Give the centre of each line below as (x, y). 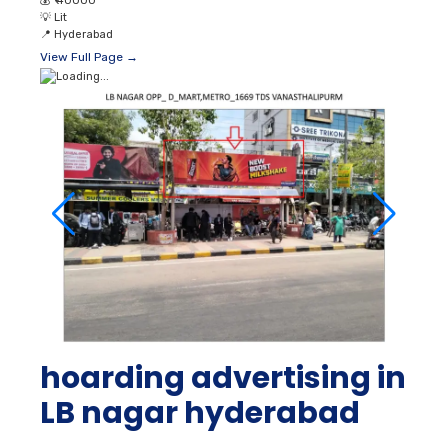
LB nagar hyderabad (200, 412)
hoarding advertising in (223, 377)
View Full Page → (89, 57)
